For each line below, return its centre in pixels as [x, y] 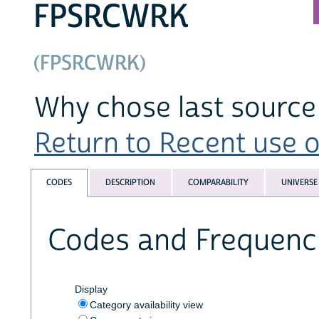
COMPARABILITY [218, 183]
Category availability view [146, 304]
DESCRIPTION [130, 183]
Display [91, 289]
